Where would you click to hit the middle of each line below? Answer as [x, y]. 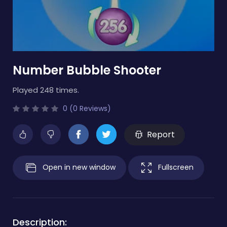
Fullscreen [176, 167]
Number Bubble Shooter [87, 70]
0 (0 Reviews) [86, 109]
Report [161, 135]
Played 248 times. [46, 90]
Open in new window [79, 167]
